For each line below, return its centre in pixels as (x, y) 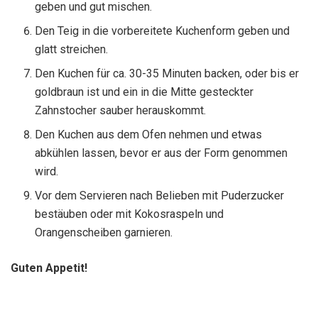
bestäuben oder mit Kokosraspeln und (130, 214)
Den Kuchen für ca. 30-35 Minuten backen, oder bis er (167, 74)
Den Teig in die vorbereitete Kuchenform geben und (163, 31)
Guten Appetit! (49, 268)
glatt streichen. (72, 50)
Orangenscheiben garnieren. (104, 233)
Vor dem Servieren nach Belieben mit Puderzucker (160, 196)
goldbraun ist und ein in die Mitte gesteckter (144, 92)
